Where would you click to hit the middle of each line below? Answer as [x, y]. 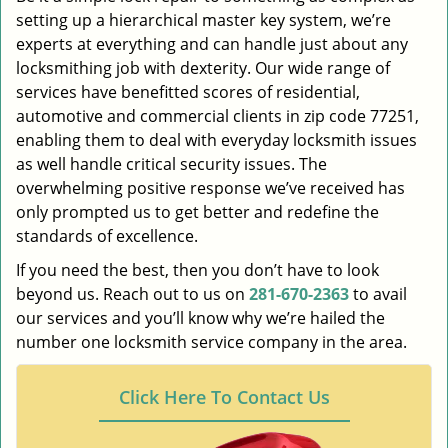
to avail [378, 294]
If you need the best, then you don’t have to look [197, 270]
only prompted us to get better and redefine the [197, 212]
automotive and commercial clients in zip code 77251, [217, 116]
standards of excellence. [107, 236]
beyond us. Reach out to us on [132, 294]
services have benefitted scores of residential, [188, 92]
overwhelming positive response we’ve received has [210, 188]
